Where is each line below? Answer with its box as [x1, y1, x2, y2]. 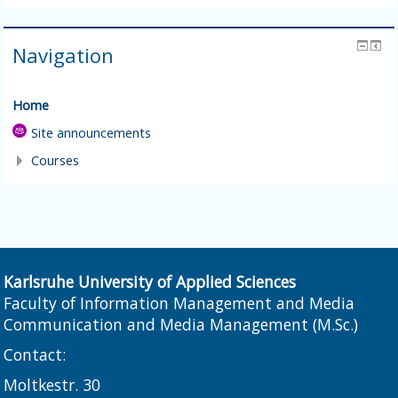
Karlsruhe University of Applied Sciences [4, 271, 297, 293]
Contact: [4, 344, 67, 366]
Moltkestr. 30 [4, 374, 101, 396]
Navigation [12, 42, 115, 69]
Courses [31, 152, 80, 170]
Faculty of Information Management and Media [4, 292, 355, 314]
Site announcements [31, 124, 152, 142]
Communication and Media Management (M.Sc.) [4, 314, 359, 336]
